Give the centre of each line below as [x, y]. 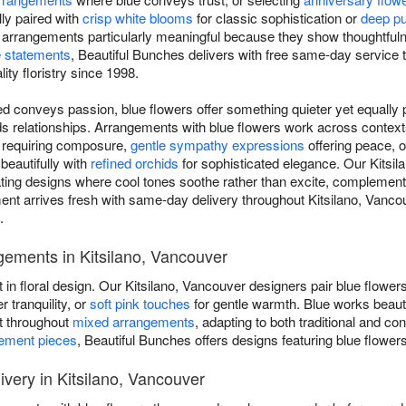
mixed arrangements [134, 322]
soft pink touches [140, 304]
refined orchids [135, 163]
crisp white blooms [138, 18]
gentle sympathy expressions [217, 145]
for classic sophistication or [277, 18]
